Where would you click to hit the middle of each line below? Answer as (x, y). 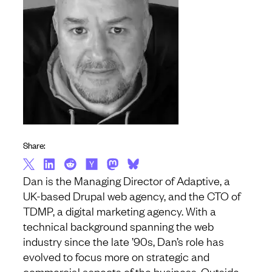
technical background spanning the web (118, 226)
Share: (34, 145)
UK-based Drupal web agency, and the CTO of (132, 196)
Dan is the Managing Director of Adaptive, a (127, 181)
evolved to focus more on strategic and (116, 257)
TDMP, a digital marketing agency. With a (120, 211)
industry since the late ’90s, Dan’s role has (124, 241)
